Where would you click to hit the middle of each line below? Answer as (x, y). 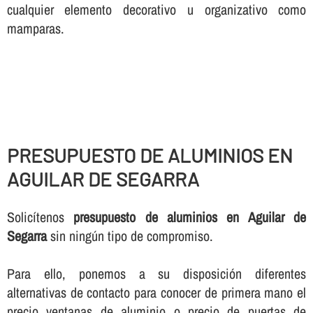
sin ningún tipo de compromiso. (130, 235)
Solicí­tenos (40, 217)
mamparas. (35, 28)
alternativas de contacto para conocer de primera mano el (156, 292)
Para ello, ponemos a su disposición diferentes (156, 273)
